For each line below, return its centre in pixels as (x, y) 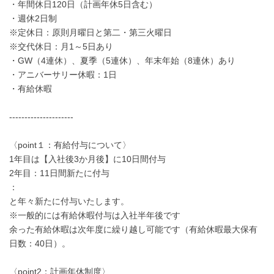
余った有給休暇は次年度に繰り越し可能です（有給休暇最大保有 (133, 229)
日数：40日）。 (40, 243)
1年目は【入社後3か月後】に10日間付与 (87, 159)
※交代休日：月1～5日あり (61, 46)
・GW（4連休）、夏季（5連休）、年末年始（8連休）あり (122, 61)
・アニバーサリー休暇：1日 (63, 75)
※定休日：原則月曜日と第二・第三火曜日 (91, 32)
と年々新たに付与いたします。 (69, 201)
